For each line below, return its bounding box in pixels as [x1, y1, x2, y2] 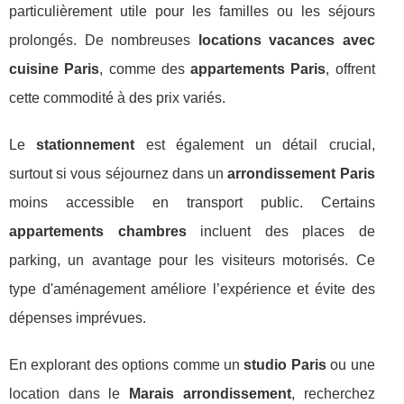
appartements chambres [9, 224, 187, 239]
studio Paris [243, 357, 326, 372]
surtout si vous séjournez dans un [9, 166, 228, 181]
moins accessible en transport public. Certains [9, 195, 375, 210]
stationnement [36, 137, 135, 152]
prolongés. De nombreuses [9, 32, 198, 48]
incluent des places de [186, 224, 375, 239]
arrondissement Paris [227, 166, 375, 181]
